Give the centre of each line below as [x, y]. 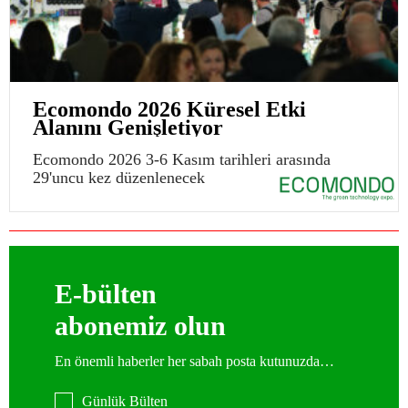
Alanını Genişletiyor [128, 127]
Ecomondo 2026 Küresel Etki [169, 109]
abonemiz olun [140, 325]
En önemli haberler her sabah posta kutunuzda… [194, 361]
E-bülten [106, 293]
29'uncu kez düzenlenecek [119, 177]
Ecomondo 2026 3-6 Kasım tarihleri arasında [182, 159]
